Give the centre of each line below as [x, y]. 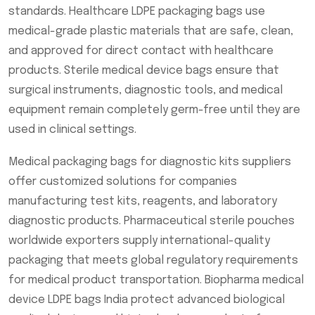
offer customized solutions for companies [123, 181]
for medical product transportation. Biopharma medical [156, 280]
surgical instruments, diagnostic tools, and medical [146, 90]
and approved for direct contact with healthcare [141, 51]
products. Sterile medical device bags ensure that [144, 70]
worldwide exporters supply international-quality [139, 240]
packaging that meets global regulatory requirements [153, 260]
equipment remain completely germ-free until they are [154, 110]
